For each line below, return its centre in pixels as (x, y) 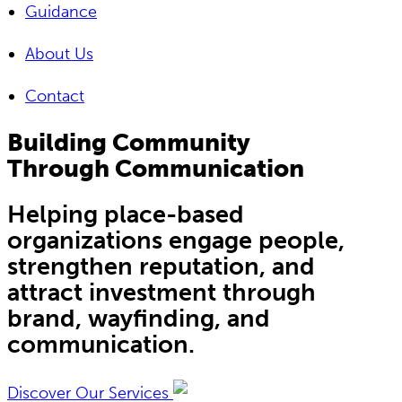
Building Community (129, 143)
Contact (55, 96)
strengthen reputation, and (161, 267)
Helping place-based (126, 215)
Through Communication (156, 169)
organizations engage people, (176, 241)
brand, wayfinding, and (139, 319)
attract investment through (162, 293)
